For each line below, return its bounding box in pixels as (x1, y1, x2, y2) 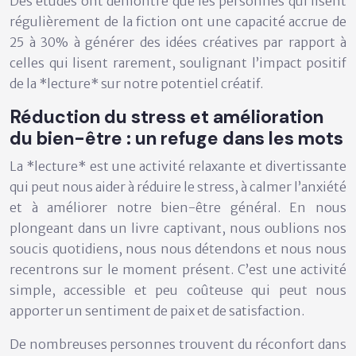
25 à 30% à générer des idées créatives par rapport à (10, 33, 346, 50)
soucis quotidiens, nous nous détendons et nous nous (10, 240, 346, 257)
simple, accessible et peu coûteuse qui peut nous (10, 281, 346, 298)
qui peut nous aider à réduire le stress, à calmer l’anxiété (10, 178, 346, 195)
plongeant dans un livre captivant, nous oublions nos (10, 219, 346, 236)
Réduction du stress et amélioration (10, 104, 323, 129)
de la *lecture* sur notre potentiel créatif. (10, 75, 263, 91)
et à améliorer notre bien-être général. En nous (10, 199, 346, 215)
